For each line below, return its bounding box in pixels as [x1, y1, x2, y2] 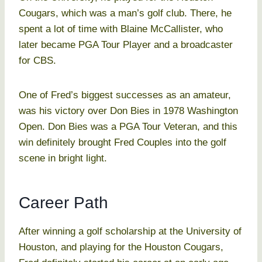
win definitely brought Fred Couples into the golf [19, 137, 226, 149]
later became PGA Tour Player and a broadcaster [19, 39, 233, 51]
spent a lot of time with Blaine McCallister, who [19, 23, 223, 35]
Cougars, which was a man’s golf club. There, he [19, 8, 232, 19]
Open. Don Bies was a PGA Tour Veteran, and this [19, 121, 237, 133]
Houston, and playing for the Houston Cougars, [19, 242, 223, 253]
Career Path [19, 194, 108, 212]
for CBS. [19, 55, 56, 67]
